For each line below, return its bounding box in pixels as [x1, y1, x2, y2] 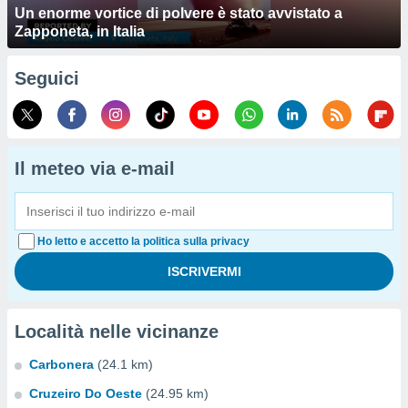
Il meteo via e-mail [15, 158, 175, 178]
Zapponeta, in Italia [15, 24, 145, 39]
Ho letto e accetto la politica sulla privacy [37, 235, 250, 248]
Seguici [15, 68, 79, 88]
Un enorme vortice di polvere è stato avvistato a [15, 5, 342, 21]
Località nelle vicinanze [15, 321, 219, 342]
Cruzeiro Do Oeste [29, 386, 142, 401]
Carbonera [29, 357, 94, 372]
